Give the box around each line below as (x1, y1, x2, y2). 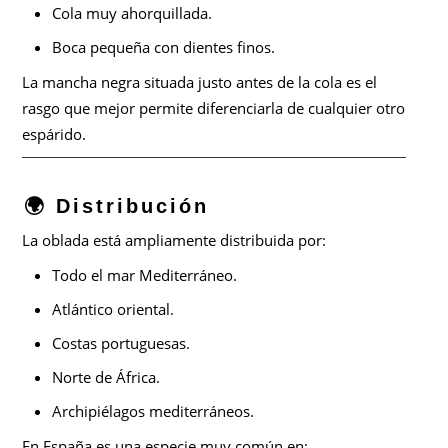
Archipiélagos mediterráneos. (52, 401, 255, 422)
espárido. (22, 124, 87, 145)
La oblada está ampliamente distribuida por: (22, 230, 327, 251)
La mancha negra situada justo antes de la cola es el (22, 72, 378, 93)
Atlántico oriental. (52, 299, 175, 320)
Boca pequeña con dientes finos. (52, 37, 276, 58)
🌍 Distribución (24, 195, 210, 218)
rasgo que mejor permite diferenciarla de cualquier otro (22, 98, 406, 119)
